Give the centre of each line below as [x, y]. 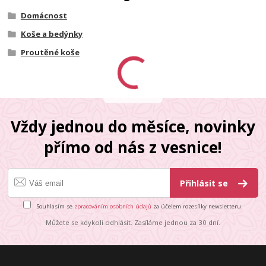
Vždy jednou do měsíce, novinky [133, 126]
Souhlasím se [55, 206]
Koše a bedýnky [51, 34]
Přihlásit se [205, 183]
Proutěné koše [50, 52]
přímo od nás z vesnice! [133, 147]
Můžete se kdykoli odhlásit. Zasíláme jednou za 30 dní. [133, 222]
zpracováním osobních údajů [113, 206]
